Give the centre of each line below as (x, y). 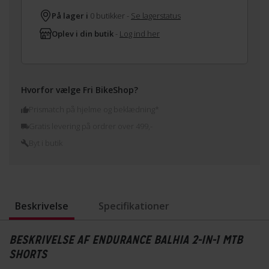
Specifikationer (134, 206)
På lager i (70, 15)
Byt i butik (46, 143)
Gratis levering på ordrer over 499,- (91, 126)
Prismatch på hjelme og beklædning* (94, 109)
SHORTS (28, 254)
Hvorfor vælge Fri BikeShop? (80, 89)
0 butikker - (110, 15)
